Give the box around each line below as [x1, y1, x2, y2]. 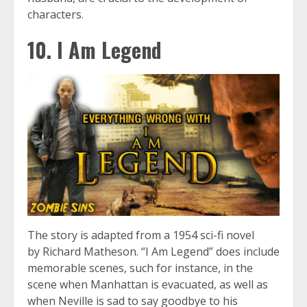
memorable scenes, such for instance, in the [27, 260, 253, 276]
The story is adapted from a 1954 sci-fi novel [27, 228, 254, 243]
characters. [27, 7, 84, 23]
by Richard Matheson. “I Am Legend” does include [27, 244, 280, 260]
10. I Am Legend [27, 34, 162, 66]
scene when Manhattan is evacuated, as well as [27, 277, 268, 293]
